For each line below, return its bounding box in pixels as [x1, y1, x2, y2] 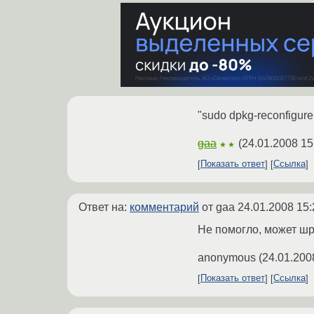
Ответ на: [78, 200, 130, 213]
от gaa [199, 200, 238, 213]
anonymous [198, 251, 256, 264]
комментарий [130, 200, 199, 213]
